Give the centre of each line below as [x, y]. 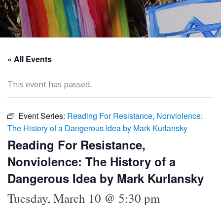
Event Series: [43, 115]
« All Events [30, 59]
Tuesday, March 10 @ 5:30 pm [84, 198]
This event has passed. [49, 84]
